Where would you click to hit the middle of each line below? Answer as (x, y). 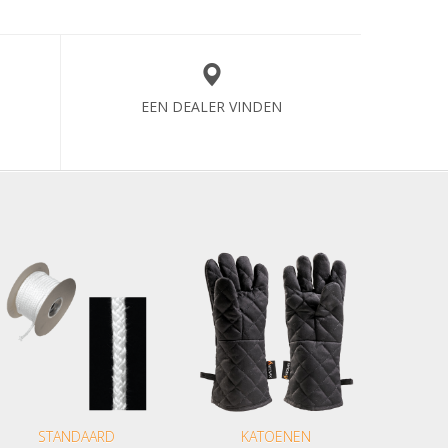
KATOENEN (276, 436)
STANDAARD (76, 436)
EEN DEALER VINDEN (211, 106)
